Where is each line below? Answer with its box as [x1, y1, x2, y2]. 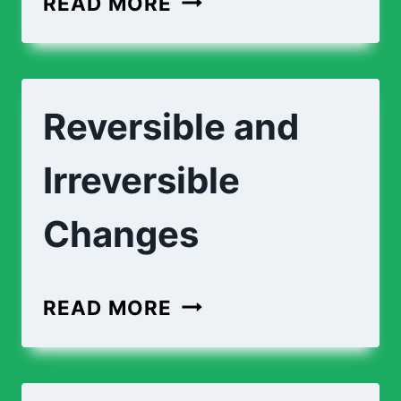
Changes [43, 211, 199, 256]
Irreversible [43, 158, 240, 202]
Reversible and [43, 104, 299, 149]
